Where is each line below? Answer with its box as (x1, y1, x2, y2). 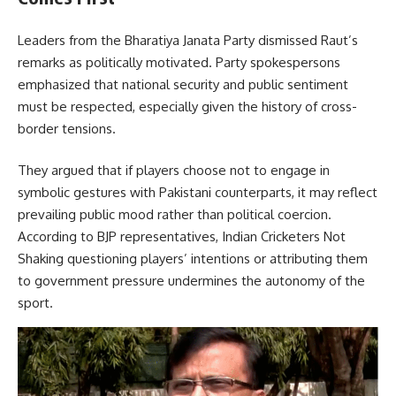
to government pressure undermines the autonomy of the (18, 272, 365, 290)
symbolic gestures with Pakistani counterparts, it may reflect (18, 184, 377, 202)
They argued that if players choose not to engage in (18, 162, 330, 179)
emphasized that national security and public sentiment (18, 75, 348, 93)
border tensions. (18, 119, 116, 137)
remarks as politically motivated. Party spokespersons (18, 53, 340, 71)
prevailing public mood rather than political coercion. (18, 206, 331, 224)
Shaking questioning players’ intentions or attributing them (18, 250, 368, 268)
